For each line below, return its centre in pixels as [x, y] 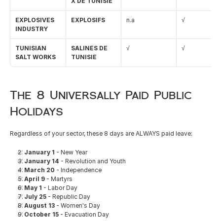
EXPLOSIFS [88, 20]
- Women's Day [77, 205]
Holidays [37, 111]
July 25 [35, 197]
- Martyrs [59, 179]
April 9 [35, 179]
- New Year [71, 152]
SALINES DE [89, 48]
